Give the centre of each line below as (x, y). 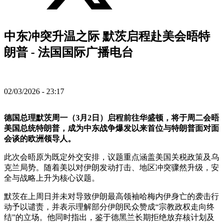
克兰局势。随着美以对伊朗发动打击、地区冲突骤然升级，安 (111, 167)
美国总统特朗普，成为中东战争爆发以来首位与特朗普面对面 (111, 128)
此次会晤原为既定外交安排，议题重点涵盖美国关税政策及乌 (111, 157)
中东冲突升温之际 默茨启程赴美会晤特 (107, 37)
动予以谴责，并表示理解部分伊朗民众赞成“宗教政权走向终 (109, 207)
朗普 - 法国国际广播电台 (69, 53)
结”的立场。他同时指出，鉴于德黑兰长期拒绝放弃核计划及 (109, 217)
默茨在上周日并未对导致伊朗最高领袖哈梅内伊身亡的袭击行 (111, 196)
